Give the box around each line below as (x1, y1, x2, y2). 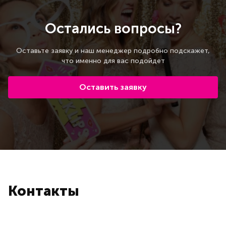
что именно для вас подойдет (61, 56, 165, 65)
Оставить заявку (79, 82, 147, 92)
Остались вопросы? (44, 20, 182, 37)
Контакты (8, 182, 79, 199)
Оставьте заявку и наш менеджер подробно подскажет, (16, 46, 210, 55)
